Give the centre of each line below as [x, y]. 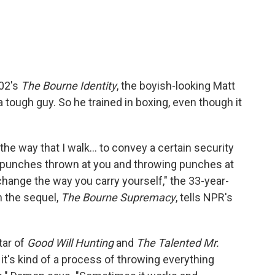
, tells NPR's [204, 197]
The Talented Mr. [178, 243]
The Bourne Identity [69, 86]
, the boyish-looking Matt [176, 86]
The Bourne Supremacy [118, 197]
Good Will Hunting [70, 243]
